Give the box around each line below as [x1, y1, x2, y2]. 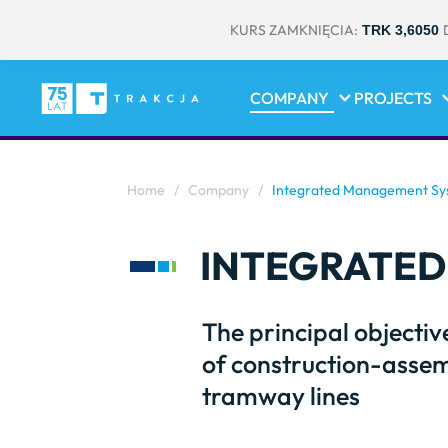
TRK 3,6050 [361, 21, 439, 38]
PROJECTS [354, 88, 432, 108]
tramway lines [202, 380, 360, 412]
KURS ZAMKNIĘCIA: [229, 20, 358, 39]
